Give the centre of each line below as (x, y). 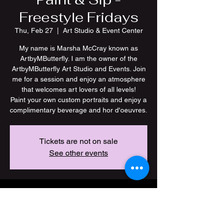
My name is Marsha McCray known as (79, 48)
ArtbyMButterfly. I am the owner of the (79, 59)
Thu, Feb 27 (34, 31)
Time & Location (50, 194)
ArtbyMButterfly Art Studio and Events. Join (79, 69)
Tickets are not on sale (79, 141)
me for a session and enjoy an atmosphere (79, 79)
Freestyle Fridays (79, 17)
